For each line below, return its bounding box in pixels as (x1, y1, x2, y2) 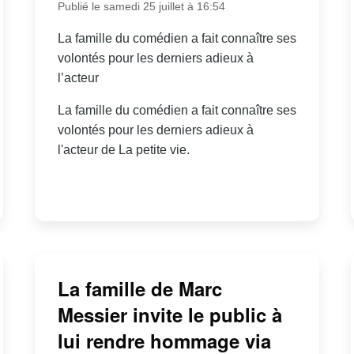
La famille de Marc (57, 274, 222, 302)
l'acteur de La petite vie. (57, 142, 190, 156)
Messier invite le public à (57, 300, 282, 328)
